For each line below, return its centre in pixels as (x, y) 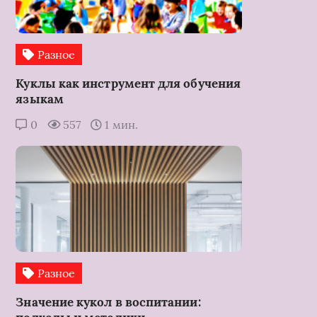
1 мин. (120, 124)
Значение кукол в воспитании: (108, 302)
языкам (40, 99)
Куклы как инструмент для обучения (128, 83)
